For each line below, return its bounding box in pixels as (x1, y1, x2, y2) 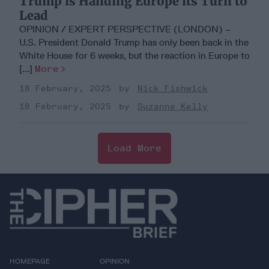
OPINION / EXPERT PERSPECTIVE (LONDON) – (19, 23, 231, 35)
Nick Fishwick (138, 83, 208, 94)
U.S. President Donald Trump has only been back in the (19, 36, 249, 48)
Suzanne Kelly (138, 101, 208, 112)
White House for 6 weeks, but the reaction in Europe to (19, 49, 250, 61)
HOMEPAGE (10, 257, 50, 266)
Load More (107, 142, 162, 154)
